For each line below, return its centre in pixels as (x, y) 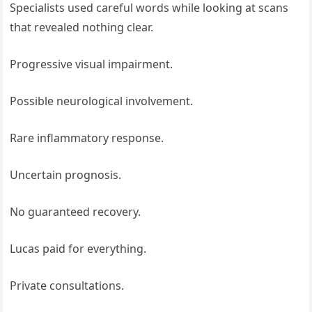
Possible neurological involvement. (102, 101)
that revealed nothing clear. (82, 28)
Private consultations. (67, 286)
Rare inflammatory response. (87, 138)
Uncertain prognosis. (66, 175)
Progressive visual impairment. (92, 64)
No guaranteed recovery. (76, 212)
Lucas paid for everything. (78, 249)
